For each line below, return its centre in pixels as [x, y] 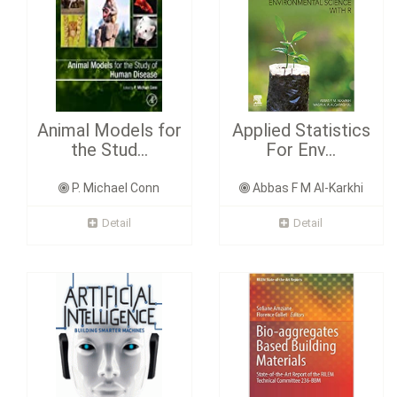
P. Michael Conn [115, 188]
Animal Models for [109, 131]
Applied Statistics [301, 131]
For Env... [301, 150]
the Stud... [109, 150]
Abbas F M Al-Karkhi [306, 188]
